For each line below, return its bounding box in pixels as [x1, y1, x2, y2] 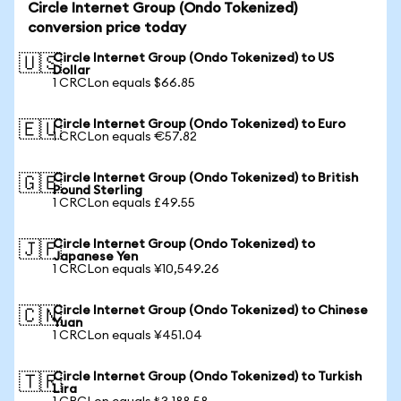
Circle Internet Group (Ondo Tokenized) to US [53, 52, 334, 64]
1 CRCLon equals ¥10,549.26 [53, 263, 219, 276]
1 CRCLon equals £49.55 [53, 197, 195, 209]
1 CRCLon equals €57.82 [53, 131, 197, 143]
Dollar [53, 64, 90, 77]
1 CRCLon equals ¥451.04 [53, 329, 202, 342]
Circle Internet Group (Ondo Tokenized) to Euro [53, 118, 346, 131]
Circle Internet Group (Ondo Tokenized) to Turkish [53, 371, 362, 383]
